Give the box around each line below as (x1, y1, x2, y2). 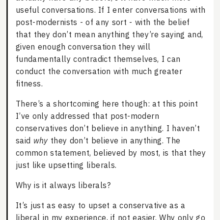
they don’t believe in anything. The (48, 136, 181, 146)
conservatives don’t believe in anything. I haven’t (15, 123, 200, 134)
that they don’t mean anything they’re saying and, (15, 29, 203, 40)
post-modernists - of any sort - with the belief (15, 17, 190, 27)
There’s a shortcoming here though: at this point (15, 99, 198, 109)
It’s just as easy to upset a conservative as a (15, 200, 186, 211)
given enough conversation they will (15, 42, 151, 52)
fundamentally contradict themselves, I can (15, 54, 181, 64)
